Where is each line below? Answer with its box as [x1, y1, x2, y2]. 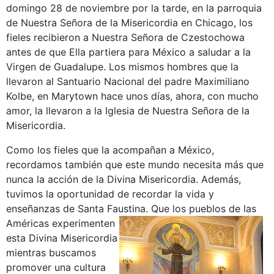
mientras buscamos [6, 246, 96, 259]
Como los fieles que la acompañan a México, [6, 144, 214, 157]
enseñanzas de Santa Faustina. [6, 202, 148, 215]
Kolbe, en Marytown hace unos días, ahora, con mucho [6, 90, 259, 103]
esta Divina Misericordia [6, 232, 117, 245]
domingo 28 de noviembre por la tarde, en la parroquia [6, 2, 262, 15]
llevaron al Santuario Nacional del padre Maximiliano [6, 75, 250, 88]
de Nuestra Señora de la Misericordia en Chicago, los [6, 17, 253, 29]
